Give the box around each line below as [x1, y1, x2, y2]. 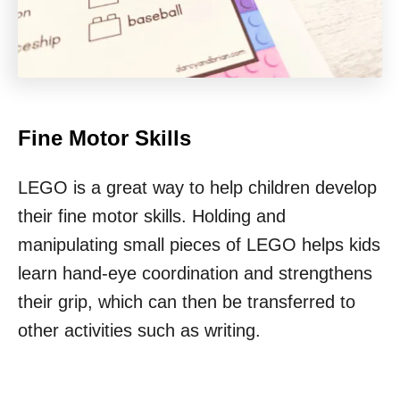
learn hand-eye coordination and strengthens [18, 263, 372, 284]
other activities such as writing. [18, 321, 261, 341]
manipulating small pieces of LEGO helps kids [18, 235, 380, 255]
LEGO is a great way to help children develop [18, 178, 377, 198]
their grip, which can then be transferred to [18, 292, 355, 312]
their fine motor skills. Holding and [18, 206, 286, 227]
